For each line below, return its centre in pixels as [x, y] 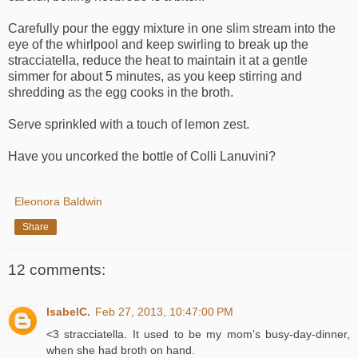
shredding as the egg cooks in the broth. [121, 93]
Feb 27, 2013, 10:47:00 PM [164, 311]
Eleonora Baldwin [58, 202]
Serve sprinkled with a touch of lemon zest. [129, 125]
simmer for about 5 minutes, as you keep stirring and [155, 77]
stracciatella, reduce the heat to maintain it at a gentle [158, 61]
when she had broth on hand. [121, 350]
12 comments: [57, 270]
